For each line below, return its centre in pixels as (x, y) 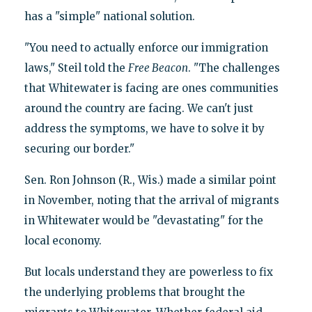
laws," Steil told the (76, 68)
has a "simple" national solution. (109, 16)
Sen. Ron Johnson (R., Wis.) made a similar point (150, 180)
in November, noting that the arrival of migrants (151, 200)
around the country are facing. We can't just (139, 108)
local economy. (63, 240)
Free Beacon (158, 68)
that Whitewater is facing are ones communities (151, 88)
